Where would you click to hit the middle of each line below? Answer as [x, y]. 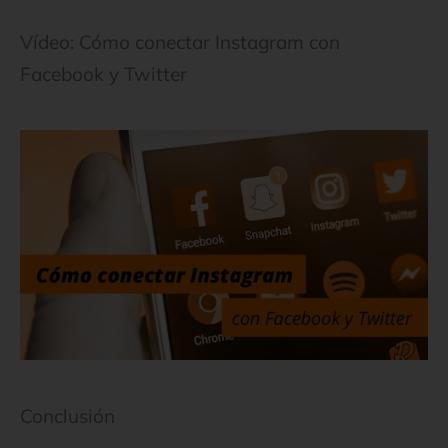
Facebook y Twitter [103, 74]
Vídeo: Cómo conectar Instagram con [180, 42]
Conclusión [67, 415]
